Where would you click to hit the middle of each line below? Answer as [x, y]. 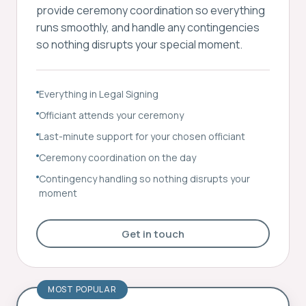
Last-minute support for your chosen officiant [142, 136]
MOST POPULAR [82, 289]
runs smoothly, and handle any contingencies [148, 27]
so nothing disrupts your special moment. [139, 44]
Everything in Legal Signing [99, 94]
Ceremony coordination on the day [117, 157]
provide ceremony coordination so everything [151, 10]
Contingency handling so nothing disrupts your [144, 179]
